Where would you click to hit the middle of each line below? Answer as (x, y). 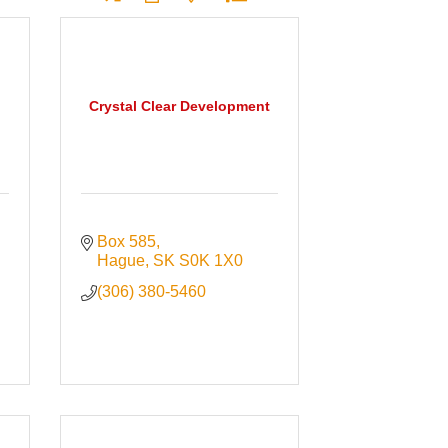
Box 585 (127, 242)
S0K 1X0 (211, 261)
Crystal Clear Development (179, 106)
